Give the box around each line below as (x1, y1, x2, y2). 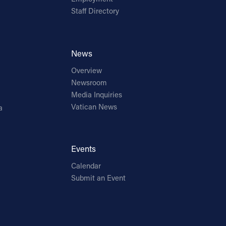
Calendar (71, 161, 101, 171)
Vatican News (71, 101, 118, 111)
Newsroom (71, 77, 107, 87)
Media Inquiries (71, 89, 123, 99)
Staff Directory (71, 6, 120, 16)
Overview (71, 65, 102, 75)
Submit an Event (71, 173, 126, 183)
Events (71, 143, 96, 154)
